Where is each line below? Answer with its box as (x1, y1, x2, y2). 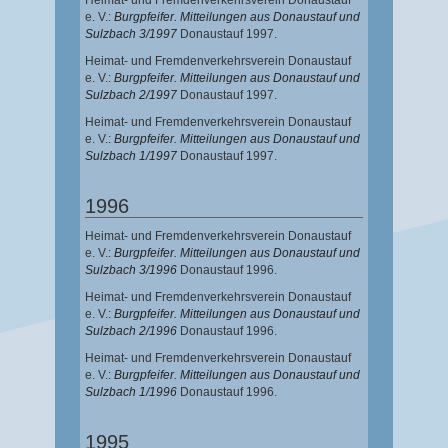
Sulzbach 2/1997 (85, 88, 177, 103)
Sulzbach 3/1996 (85, 263, 177, 278)
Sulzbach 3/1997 (85, 27, 177, 42)
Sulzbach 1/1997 (85, 149, 177, 164)
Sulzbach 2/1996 (85, 324, 177, 339)
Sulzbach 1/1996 (85, 385, 177, 400)
